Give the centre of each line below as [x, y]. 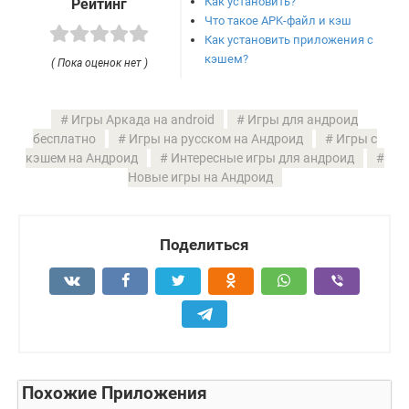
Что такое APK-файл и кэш [278, 20]
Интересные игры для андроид [262, 158]
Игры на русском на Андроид [215, 139]
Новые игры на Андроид [200, 178]
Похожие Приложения [115, 394]
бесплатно [64, 139]
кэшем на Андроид [81, 158]
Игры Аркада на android [143, 120]
